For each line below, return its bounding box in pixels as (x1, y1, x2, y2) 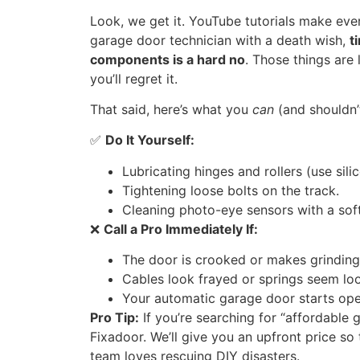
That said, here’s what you (90, 100, 252, 117)
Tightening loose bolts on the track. (122, 182, 339, 198)
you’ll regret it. (90, 70, 178, 87)
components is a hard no (90, 51, 245, 67)
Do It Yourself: (105, 132, 194, 149)
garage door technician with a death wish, (90, 31, 350, 48)
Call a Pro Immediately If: (104, 220, 258, 237)
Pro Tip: (90, 309, 139, 326)
